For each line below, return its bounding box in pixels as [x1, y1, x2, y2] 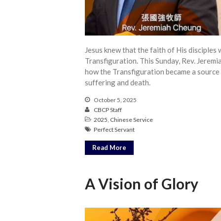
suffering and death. [85, 77, 150, 87]
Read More [92, 143, 126, 151]
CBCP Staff [94, 106, 122, 113]
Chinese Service [110, 115, 153, 123]
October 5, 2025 [93, 96, 137, 104]
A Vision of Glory [85, 174, 198, 192]
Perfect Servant [94, 125, 135, 133]
